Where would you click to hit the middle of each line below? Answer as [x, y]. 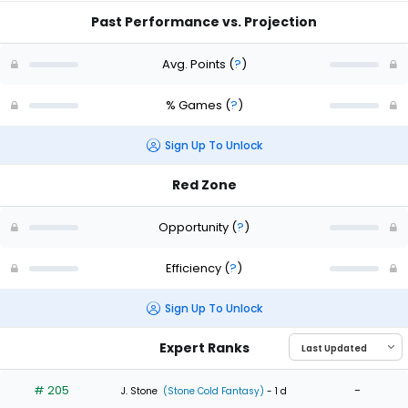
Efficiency [195, 268]
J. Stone [139, 391]
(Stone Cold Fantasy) [212, 391]
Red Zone [204, 185]
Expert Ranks [204, 348]
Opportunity [195, 227]
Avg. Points [195, 64]
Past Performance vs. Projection [204, 22]
